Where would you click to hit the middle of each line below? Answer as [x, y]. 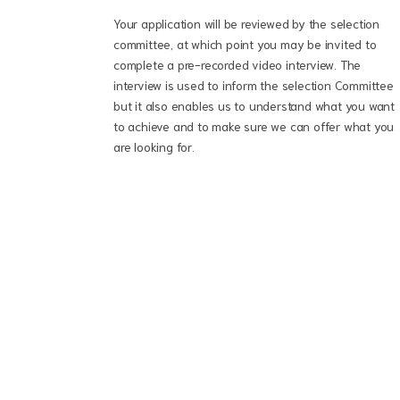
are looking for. [154, 146]
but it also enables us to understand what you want [254, 105]
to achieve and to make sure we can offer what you [254, 126]
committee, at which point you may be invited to [245, 44]
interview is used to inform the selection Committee [254, 85]
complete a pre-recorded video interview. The [237, 64]
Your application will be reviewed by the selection [246, 23]
